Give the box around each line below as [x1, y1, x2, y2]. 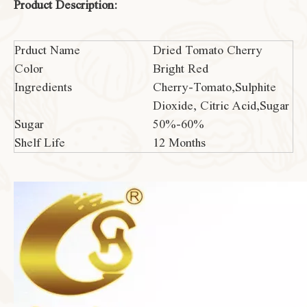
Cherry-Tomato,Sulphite [153, 80, 276, 95]
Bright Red [153, 62, 208, 76]
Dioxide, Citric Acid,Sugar [153, 99, 289, 113]
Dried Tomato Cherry [153, 43, 262, 58]
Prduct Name [14, 43, 80, 58]
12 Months [153, 136, 206, 150]
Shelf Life [14, 136, 65, 150]
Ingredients [14, 80, 72, 95]
